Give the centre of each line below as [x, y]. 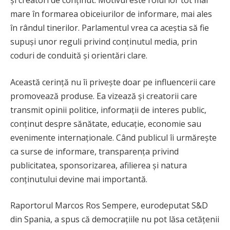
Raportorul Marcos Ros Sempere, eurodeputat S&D [109, 206]
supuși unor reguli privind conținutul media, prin [104, 41]
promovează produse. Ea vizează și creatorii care [104, 96]
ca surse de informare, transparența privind [94, 151]
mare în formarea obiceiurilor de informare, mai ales [111, 14]
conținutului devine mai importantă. [79, 179]
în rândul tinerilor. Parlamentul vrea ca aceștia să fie [110, 27]
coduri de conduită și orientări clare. [79, 55]
